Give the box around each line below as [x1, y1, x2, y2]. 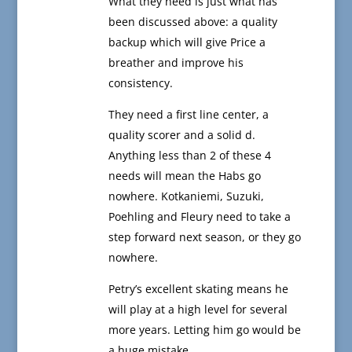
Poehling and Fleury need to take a [108, 209, 291, 225]
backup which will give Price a [108, 35, 266, 50]
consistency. [108, 75, 173, 91]
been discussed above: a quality [108, 14, 277, 30]
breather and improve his [108, 55, 244, 71]
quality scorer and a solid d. [108, 127, 255, 143]
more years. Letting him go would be [108, 322, 301, 338]
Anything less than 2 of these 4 [108, 148, 271, 163]
